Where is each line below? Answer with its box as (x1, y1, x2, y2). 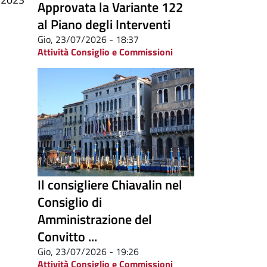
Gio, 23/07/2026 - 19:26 (38, 244, 139, 259)
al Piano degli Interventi (38, 14, 170, 35)
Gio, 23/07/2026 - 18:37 (38, 32, 139, 46)
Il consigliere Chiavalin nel (38, 174, 182, 195)
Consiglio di (38, 191, 102, 212)
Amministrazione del (38, 209, 152, 229)
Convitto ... (38, 226, 97, 247)
